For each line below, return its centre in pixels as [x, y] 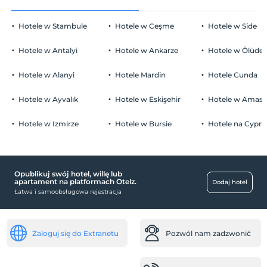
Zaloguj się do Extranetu [75, 233]
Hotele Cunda [233, 75]
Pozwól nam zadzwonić [208, 233]
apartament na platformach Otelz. [75, 182]
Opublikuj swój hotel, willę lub [68, 174]
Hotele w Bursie [143, 124]
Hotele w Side [233, 26]
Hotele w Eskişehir [148, 100]
